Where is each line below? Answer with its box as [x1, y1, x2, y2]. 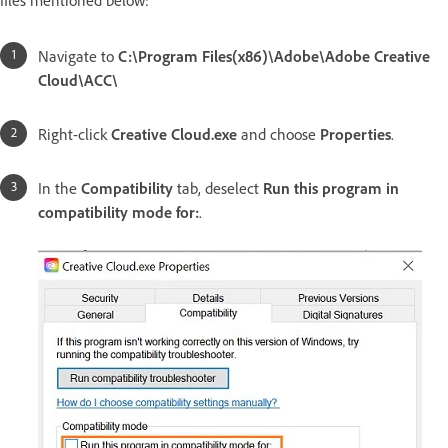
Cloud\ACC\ [38, 70, 118, 91]
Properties [320, 124, 391, 145]
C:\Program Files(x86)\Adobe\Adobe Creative [118, 46, 430, 67]
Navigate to [38, 46, 118, 67]
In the [38, 178, 81, 199]
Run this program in [263, 178, 399, 199]
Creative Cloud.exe [111, 124, 237, 145]
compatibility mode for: [38, 202, 199, 223]
